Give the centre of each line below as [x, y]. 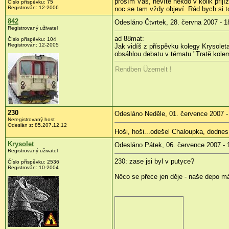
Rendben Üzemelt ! [143, 69]
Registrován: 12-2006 [33, 7]
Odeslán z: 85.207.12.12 [37, 125]
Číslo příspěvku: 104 [32, 39]
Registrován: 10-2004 [33, 167]
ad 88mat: [129, 38]
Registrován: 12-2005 [33, 44]
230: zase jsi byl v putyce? [154, 161]
